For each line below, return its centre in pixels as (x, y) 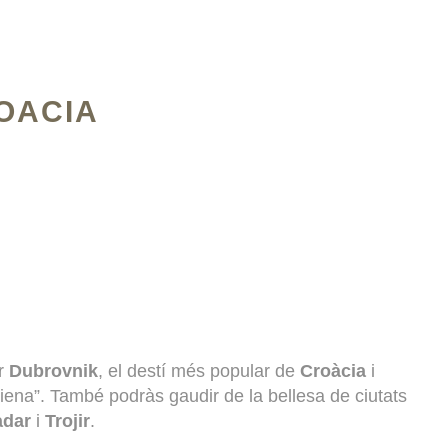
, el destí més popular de (199, 370)
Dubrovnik (53, 370)
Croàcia (333, 370)
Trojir (65, 420)
